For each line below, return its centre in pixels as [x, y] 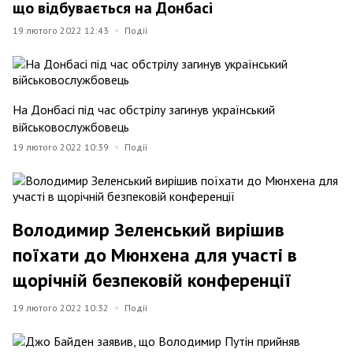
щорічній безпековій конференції [152, 280]
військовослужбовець [71, 126]
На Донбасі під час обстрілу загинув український [144, 109]
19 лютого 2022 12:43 [61, 30]
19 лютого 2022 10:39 [61, 147]
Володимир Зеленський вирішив [149, 229]
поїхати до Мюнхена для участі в [155, 255]
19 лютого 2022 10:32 [61, 307]
